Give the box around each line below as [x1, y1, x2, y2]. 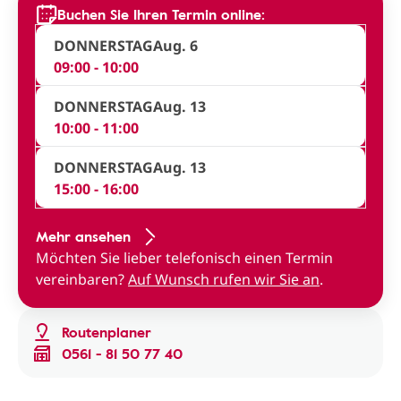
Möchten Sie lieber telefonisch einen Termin [36, 248, 333, 268]
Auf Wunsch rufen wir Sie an [128, 269, 320, 289]
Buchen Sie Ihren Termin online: [57, 4, 265, 25]
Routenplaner [62, 321, 151, 343]
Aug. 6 [153, 36, 198, 55]
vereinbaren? [36, 269, 128, 289]
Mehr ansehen [36, 226, 131, 247]
